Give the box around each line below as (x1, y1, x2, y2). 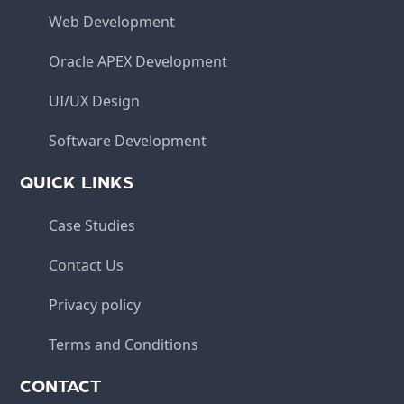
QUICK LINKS (20, 173, 134, 192)
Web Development (49, 11, 176, 32)
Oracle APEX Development (49, 50, 228, 71)
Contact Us (49, 254, 124, 275)
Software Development (49, 130, 207, 151)
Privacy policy (49, 294, 142, 315)
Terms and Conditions (49, 334, 199, 354)
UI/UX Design (49, 90, 141, 111)
